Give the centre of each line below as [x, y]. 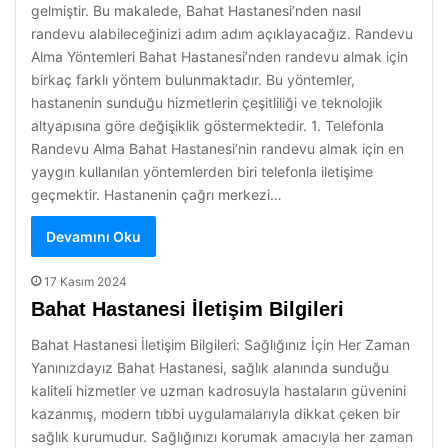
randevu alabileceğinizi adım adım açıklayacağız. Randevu [222, 33]
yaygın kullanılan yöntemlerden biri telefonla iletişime [202, 171]
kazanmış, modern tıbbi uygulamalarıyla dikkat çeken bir [215, 413]
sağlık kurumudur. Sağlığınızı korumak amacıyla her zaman [222, 436]
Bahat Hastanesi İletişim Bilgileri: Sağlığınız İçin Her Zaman [220, 344]
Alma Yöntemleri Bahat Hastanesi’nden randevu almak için [219, 56]
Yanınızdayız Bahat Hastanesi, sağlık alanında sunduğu [210, 367]
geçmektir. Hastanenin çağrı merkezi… [156, 194]
